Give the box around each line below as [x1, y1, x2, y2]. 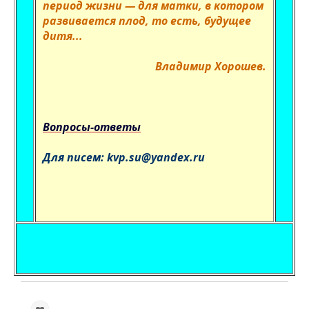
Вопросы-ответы [43, 119, 141, 134]
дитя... [43, 28, 83, 43]
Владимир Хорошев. [155, 59, 266, 74]
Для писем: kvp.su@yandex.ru [43, 150, 205, 165]
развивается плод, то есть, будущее [43, 13, 251, 28]
